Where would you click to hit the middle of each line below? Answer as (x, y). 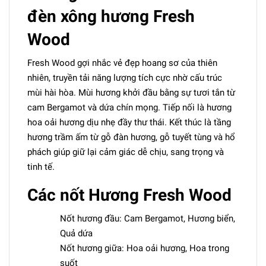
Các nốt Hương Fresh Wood (129, 195)
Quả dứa (76, 234)
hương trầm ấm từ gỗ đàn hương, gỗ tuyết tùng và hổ (131, 137)
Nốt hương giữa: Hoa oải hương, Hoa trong (145, 248)
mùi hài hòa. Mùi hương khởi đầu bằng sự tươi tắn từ (131, 93)
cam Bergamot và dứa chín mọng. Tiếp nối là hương (129, 108)
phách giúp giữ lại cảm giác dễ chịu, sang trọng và (126, 152)
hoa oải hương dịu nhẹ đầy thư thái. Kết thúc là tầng (129, 123)
